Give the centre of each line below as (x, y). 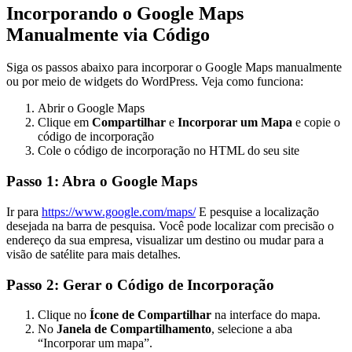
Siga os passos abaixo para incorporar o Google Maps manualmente (174, 68)
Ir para (24, 211)
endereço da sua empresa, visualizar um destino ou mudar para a (165, 240)
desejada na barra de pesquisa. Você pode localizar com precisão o (170, 225)
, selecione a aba (252, 329)
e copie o (318, 123)
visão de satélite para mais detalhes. (93, 254)
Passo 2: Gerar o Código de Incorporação (140, 284)
